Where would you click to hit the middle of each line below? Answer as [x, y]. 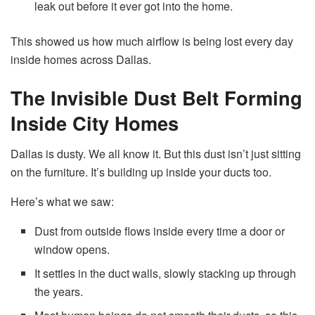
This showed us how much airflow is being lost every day [152, 41]
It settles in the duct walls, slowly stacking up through [166, 274]
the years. [59, 292]
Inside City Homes [95, 122]
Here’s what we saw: [62, 202]
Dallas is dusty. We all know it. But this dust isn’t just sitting [156, 154]
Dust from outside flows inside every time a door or [160, 231]
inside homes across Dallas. [81, 60]
